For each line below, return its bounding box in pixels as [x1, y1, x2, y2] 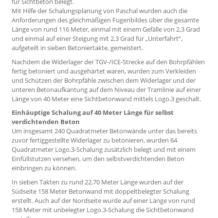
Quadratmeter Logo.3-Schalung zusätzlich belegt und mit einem [12, 145, 196, 154]
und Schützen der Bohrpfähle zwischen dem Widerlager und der [12, 75, 196, 85]
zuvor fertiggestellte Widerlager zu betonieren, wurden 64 [12, 136, 177, 145]
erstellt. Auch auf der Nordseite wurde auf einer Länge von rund [12, 196, 195, 205]
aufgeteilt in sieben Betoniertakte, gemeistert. [12, 43, 143, 52]
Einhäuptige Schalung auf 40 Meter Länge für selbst [12, 108, 174, 117]
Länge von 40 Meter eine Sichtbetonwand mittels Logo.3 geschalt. [12, 94, 201, 103]
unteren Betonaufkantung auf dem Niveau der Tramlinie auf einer [12, 85, 201, 94]
